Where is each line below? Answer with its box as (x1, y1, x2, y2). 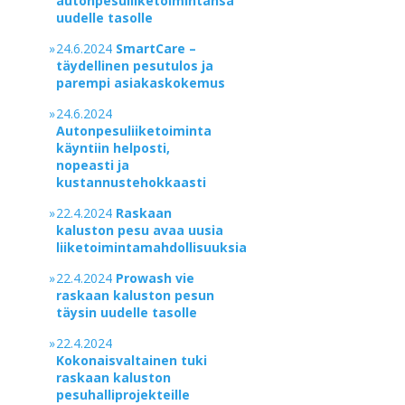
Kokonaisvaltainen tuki (56, 352, 208, 369)
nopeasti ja (56, 156, 130, 174)
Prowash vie (116, 269, 195, 287)
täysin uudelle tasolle (56, 304, 198, 321)
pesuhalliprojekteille (56, 386, 191, 403)
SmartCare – (116, 40, 197, 57)
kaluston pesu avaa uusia (56, 221, 224, 239)
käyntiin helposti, (56, 139, 171, 156)
